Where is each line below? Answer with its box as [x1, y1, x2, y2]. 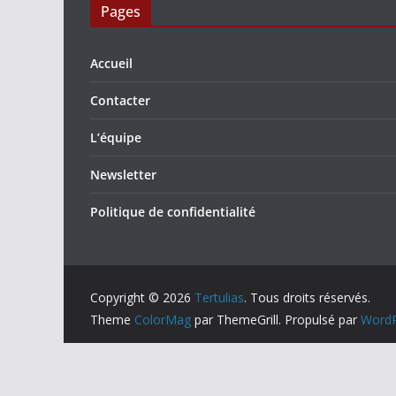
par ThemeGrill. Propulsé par [191, 311, 361, 328]
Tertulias [194, 289, 244, 306]
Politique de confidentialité [90, 203, 255, 220]
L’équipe [90, 129, 141, 146]
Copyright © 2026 [90, 289, 194, 306]
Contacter [90, 92, 150, 109]
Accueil [90, 55, 133, 72]
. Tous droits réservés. [244, 289, 370, 306]
